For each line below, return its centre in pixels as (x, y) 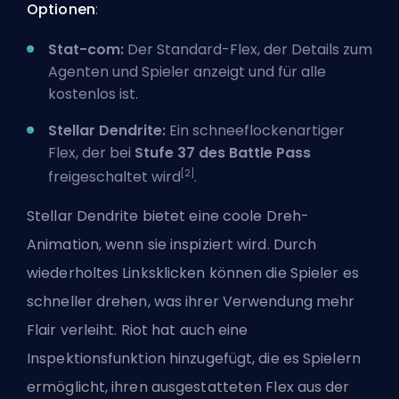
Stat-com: (86, 49)
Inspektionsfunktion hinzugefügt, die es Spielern (194, 358)
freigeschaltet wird (114, 176)
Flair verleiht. (74, 330)
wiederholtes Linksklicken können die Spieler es (193, 273)
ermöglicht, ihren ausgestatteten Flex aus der (188, 387)
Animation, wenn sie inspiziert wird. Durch (172, 244)
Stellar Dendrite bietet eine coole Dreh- (168, 216)
